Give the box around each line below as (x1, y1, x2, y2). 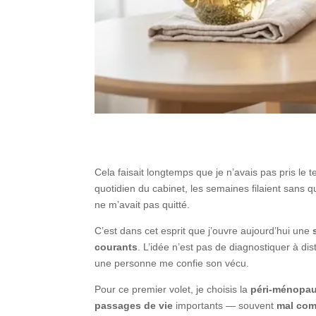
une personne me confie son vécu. (95, 257, 250, 269)
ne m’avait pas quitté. (95, 198, 190, 210)
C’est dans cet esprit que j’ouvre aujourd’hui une (95, 224, 313, 236)
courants (95, 241, 138, 253)
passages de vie (95, 299, 174, 311)
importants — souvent (173, 299, 277, 311)
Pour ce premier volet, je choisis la (95, 283, 251, 295)
